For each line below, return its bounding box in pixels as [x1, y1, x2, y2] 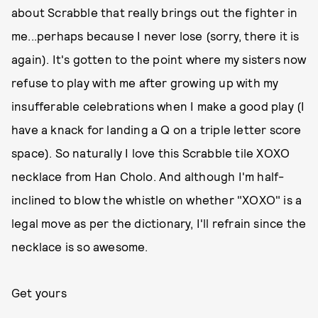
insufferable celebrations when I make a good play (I [11, 99, 305, 113]
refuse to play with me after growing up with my [11, 75, 279, 89]
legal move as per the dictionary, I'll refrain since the [11, 216, 307, 230]
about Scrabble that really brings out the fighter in [11, 5, 298, 19]
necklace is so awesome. [11, 239, 148, 253]
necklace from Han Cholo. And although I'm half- [11, 169, 285, 183]
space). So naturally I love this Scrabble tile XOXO [11, 146, 290, 160]
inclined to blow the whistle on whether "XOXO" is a [11, 192, 302, 207]
